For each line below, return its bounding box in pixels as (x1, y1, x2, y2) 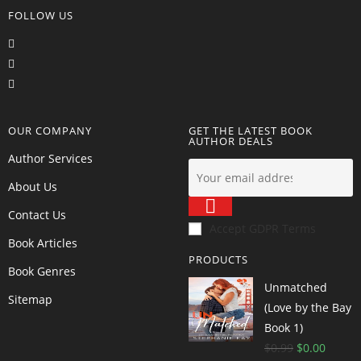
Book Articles (8, 235, 77, 251)
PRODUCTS (189, 252, 248, 267)
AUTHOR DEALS (189, 134, 273, 148)
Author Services (8, 151, 93, 166)
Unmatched (264, 280, 327, 295)
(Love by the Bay (264, 300, 351, 315)
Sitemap (8, 292, 52, 307)
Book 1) (264, 320, 303, 335)
